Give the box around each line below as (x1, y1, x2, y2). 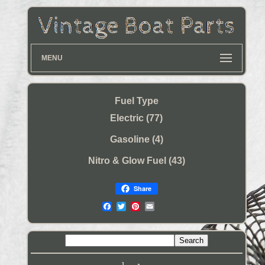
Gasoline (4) (109, 134, 163, 144)
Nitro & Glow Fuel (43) (88, 155, 185, 166)
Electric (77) (110, 112, 163, 123)
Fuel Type (114, 96, 159, 106)
